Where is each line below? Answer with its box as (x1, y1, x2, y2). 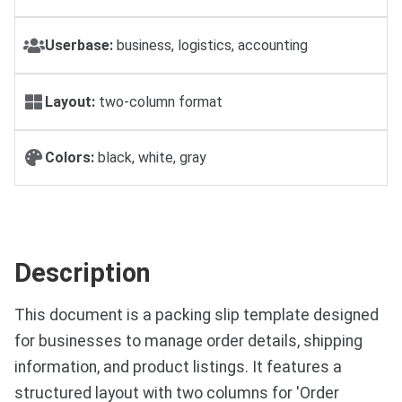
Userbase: (45, 36, 113, 54)
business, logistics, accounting (113, 36, 308, 54)
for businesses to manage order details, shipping (14, 332, 363, 351)
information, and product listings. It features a (14, 358, 342, 377)
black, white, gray (94, 149, 206, 167)
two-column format (95, 92, 223, 110)
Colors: (45, 149, 94, 167)
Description (14, 258, 151, 289)
